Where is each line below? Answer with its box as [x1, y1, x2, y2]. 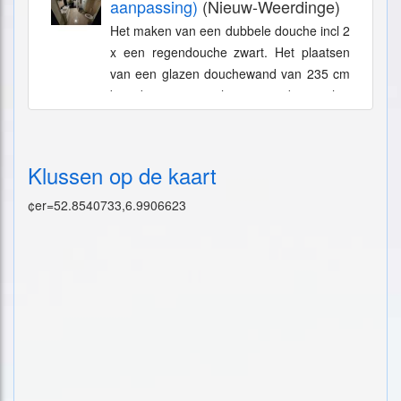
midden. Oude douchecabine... [110, 107, 285, 125]
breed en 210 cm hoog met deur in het [110, 86, 350, 104]
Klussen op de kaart [28, 159, 217, 191]
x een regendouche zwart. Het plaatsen [110, 43, 350, 61]
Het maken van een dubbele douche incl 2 [110, 21, 350, 39]
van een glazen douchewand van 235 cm [110, 64, 350, 82]
